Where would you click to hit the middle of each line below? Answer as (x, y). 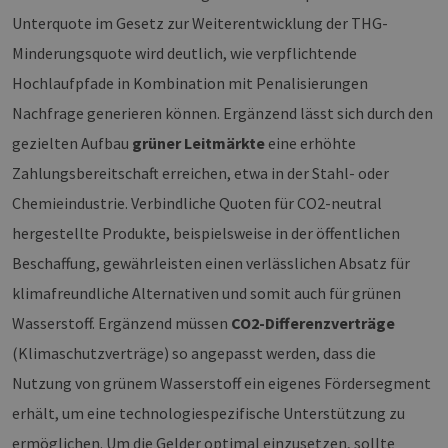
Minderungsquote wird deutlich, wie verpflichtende (184, 53)
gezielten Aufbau (72, 143)
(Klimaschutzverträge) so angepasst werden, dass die (194, 353)
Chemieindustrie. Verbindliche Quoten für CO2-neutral (197, 203)
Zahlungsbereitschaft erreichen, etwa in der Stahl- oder (200, 173)
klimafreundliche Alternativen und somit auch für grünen (206, 293)
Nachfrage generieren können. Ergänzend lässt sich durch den (222, 113)
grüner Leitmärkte (198, 143)
